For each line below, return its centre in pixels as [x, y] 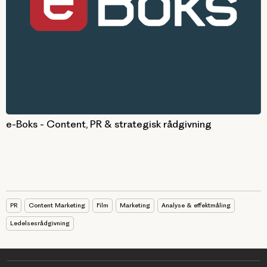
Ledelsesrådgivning [40, 223]
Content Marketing [57, 205]
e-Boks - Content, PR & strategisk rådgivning [109, 124]
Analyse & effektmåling [196, 205]
